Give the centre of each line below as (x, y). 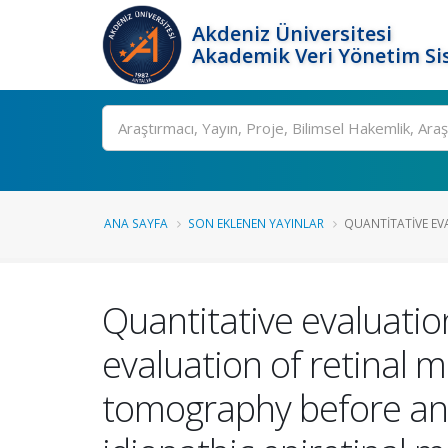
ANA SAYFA (136, 223)
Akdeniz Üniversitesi (292, 33)
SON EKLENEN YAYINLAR (256, 223)
